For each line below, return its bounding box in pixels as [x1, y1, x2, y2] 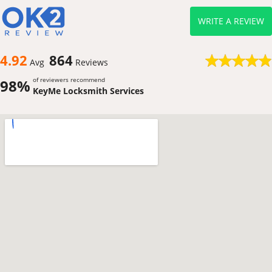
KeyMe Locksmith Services [33, 84, 144, 97]
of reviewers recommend [33, 75, 105, 84]
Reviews [73, 56, 108, 68]
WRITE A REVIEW [198, 15, 264, 27]
